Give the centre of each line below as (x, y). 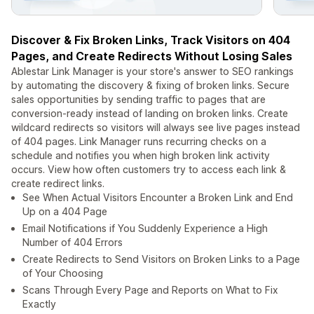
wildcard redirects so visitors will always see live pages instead (156, 128)
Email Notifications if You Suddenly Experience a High (145, 228)
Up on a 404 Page (65, 212)
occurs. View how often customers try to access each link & (149, 170)
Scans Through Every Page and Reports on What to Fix (150, 290)
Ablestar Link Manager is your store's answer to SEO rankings (152, 71)
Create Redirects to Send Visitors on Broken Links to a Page (161, 259)
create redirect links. (58, 184)
